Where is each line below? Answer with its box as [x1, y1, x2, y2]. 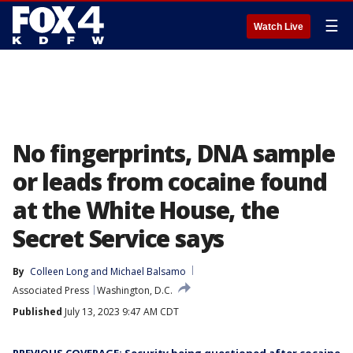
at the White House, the [13, 194, 279, 226]
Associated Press [13, 284, 89, 297]
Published [13, 305, 62, 318]
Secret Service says [13, 222, 225, 255]
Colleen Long [30, 265, 88, 278]
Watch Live [254, 21, 303, 32]
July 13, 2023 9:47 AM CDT [62, 305, 179, 318]
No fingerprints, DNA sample [13, 137, 335, 169]
